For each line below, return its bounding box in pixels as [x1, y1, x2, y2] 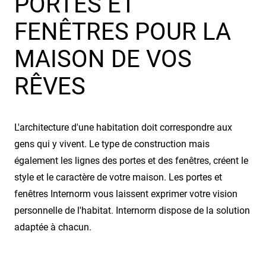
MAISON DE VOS [14, 45, 192, 73]
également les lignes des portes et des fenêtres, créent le [14, 154, 248, 166]
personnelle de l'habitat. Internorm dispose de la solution [14, 204, 250, 216]
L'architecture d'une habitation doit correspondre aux [14, 121, 232, 133]
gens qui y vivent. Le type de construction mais [14, 138, 210, 150]
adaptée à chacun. [14, 221, 91, 233]
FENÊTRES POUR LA [14, 17, 231, 46]
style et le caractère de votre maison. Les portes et [14, 171, 222, 183]
